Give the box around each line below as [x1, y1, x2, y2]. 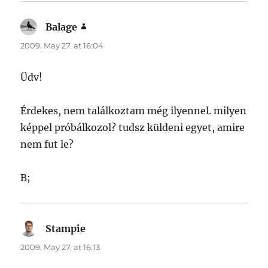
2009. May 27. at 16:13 [20, 242, 100, 252]
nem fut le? [20, 138, 74, 151]
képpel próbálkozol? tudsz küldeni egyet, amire [20, 121, 245, 134]
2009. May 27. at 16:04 [20, 41, 104, 51]
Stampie [45, 223, 86, 235]
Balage [45, 21, 78, 33]
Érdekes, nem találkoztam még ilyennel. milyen [20, 105, 247, 117]
